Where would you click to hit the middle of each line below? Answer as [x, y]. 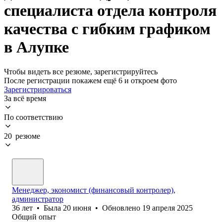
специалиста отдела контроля [110, 11]
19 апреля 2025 [167, 208]
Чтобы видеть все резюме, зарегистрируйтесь [81, 71]
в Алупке [36, 47]
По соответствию [33, 117]
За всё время [25, 98]
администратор [38, 199]
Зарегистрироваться [38, 89]
